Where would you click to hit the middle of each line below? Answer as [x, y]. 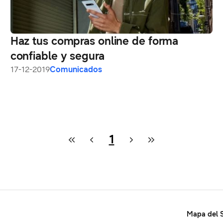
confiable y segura [57, 56]
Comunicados [76, 69]
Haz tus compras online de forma [94, 41]
